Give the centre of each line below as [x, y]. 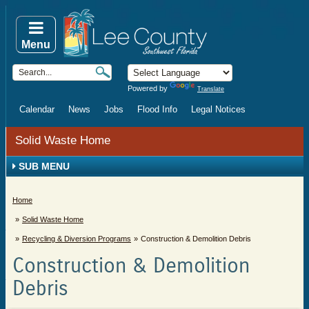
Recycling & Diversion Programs [77, 239]
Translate [211, 89]
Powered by [149, 88]
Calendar [37, 109]
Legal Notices [218, 109]
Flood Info [157, 109]
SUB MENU [43, 166]
